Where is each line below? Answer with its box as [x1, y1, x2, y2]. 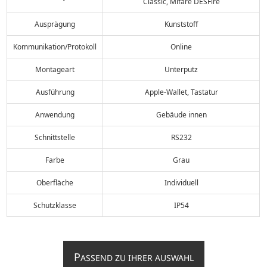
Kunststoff [164, 18, 198, 29]
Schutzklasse [33, 200, 77, 210]
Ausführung [35, 86, 74, 97]
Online [170, 41, 193, 52]
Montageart [35, 64, 75, 74]
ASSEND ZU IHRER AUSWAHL [80, 252, 194, 263]
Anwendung [35, 109, 75, 120]
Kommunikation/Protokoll [13, 41, 97, 52]
